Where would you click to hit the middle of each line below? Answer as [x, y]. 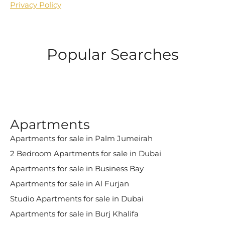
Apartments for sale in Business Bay [77, 168]
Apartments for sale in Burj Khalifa [74, 214]
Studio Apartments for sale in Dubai [77, 199]
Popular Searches [113, 54]
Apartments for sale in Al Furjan [70, 184]
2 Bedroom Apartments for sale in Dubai [86, 153]
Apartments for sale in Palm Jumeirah [81, 138]
